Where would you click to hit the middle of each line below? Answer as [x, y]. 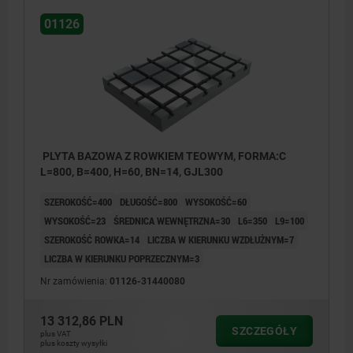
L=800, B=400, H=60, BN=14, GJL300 [132, 172]
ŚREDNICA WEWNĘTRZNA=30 [172, 221]
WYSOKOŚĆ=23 [75, 221]
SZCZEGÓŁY [264, 331]
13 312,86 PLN [82, 321]
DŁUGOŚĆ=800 [149, 202]
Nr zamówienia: [75, 282]
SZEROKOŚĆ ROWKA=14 [92, 240]
